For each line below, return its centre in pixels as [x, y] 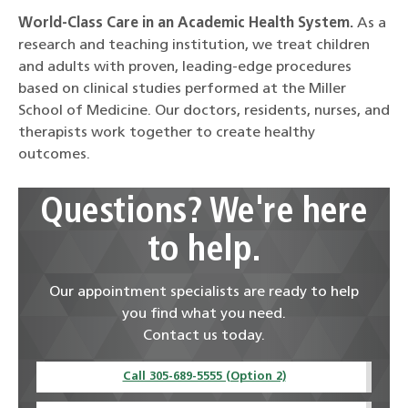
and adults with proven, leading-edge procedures [185, 67]
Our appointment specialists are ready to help [204, 293]
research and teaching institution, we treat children [194, 45]
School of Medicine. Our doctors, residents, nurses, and [204, 111]
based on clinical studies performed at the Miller [182, 89]
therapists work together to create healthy [167, 133]
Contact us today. [204, 337]
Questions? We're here [204, 213]
